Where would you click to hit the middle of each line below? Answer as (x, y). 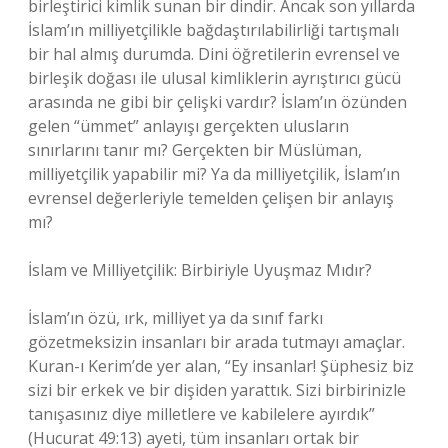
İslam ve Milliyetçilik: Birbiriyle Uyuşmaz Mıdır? (200, 270)
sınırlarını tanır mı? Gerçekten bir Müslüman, (195, 150)
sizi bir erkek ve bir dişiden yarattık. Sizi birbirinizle (217, 390)
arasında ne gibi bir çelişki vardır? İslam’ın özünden (217, 102)
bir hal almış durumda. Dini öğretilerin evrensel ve (214, 54)
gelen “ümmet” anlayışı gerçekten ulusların (188, 126)
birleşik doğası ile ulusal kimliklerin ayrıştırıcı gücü (214, 78)
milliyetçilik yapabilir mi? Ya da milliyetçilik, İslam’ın (214, 174)
